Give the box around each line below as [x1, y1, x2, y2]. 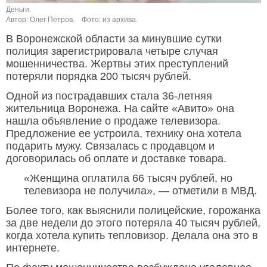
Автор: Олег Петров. [6, 15, 74, 24]
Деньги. [6, 5, 31, 14]
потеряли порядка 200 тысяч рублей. [6, 70, 191, 83]
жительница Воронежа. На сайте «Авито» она [6, 103, 234, 115]
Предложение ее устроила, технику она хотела [6, 128, 241, 140]
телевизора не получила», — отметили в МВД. [24, 185, 257, 197]
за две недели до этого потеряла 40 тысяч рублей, [6, 217, 260, 229]
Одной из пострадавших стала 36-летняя [6, 90, 212, 103]
